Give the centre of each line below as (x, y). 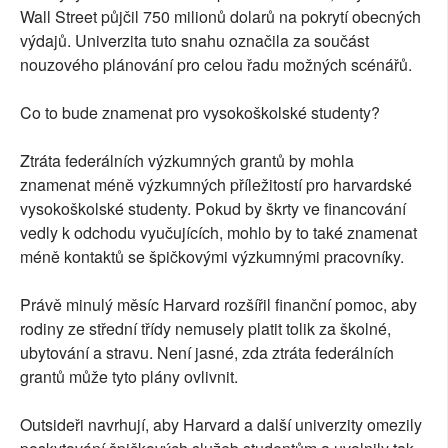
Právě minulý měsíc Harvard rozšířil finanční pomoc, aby (218, 305)
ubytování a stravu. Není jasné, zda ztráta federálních (207, 353)
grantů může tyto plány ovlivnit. (129, 377)
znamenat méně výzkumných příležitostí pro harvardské (216, 185)
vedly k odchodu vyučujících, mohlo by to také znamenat (218, 233)
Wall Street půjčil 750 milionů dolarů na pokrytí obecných (220, 17)
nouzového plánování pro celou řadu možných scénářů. (216, 65)
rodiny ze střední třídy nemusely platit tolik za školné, (205, 329)
